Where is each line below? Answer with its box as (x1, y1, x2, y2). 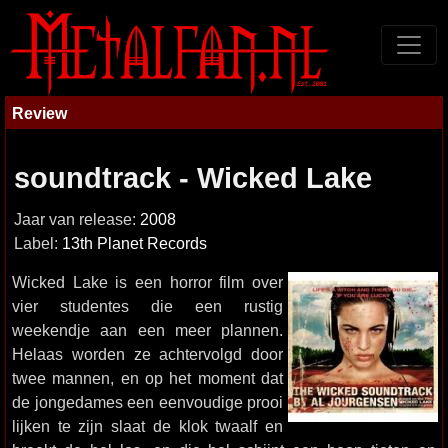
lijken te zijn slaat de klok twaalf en (12, 417, 283, 435)
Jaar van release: (14, 211, 140, 228)
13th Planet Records (62, 235, 207, 252)
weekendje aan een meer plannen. (12, 321, 283, 339)
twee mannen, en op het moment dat (12, 369, 283, 387)
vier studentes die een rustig (12, 297, 283, 315)
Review (12, 104, 67, 122)
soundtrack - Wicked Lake (14, 162, 372, 194)
